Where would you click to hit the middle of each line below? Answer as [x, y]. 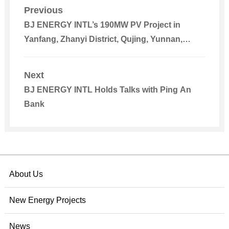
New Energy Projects [47, 200]
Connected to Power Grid [73, 53]
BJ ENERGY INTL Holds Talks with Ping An [107, 89]
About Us [26, 174]
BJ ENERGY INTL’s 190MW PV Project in [102, 25]
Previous [43, 10]
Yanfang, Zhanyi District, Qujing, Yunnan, [103, 39]
